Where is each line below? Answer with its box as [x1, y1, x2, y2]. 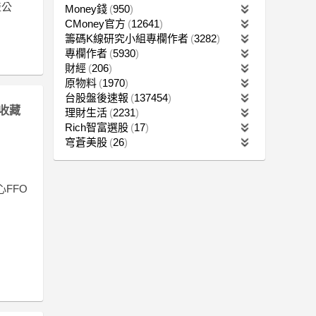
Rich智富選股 [65, 121, 128, 133]
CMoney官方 [65, 17, 126, 30]
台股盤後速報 [65, 91, 128, 104]
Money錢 [65, 2, 107, 15]
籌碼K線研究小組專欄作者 [65, 32, 188, 44]
